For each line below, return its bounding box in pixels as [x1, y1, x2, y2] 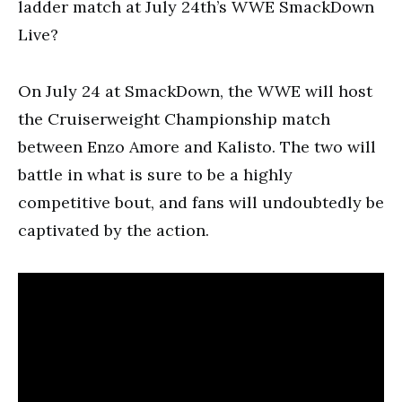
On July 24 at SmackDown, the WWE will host [18, 81, 372, 101]
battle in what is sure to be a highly [18, 164, 293, 185]
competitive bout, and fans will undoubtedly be [18, 192, 384, 213]
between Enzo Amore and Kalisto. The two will [18, 136, 376, 157]
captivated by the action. [18, 220, 209, 240]
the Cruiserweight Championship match [18, 109, 330, 129]
